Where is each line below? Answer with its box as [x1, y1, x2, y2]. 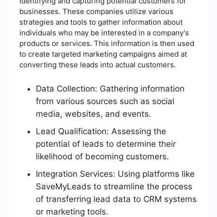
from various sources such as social [36, 96, 174, 106]
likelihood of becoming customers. [36, 151, 169, 161]
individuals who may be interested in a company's [19, 28, 189, 37]
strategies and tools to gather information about [19, 17, 183, 27]
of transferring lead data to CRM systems [36, 194, 197, 204]
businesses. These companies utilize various [19, 6, 173, 16]
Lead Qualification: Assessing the [36, 126, 166, 136]
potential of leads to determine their [36, 139, 176, 149]
